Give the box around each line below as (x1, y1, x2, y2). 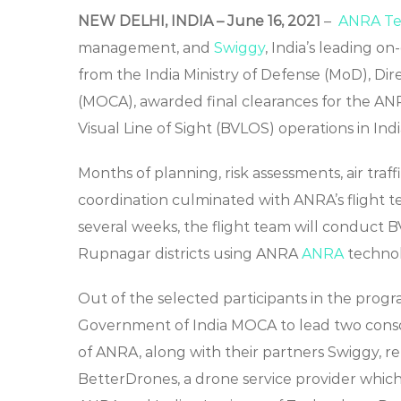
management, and (78, 39, 214, 57)
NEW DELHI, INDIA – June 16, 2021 (78, 13, 320, 30)
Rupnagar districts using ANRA (78, 245, 302, 263)
